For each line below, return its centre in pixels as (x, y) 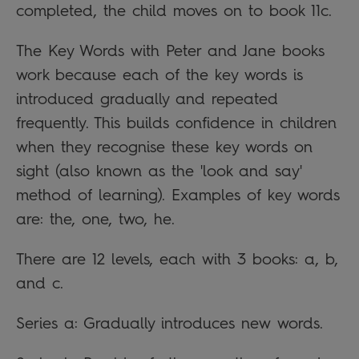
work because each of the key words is (159, 75)
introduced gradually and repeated (147, 99)
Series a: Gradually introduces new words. (169, 323)
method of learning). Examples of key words (178, 195)
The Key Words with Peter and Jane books (170, 51)
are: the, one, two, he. (95, 219)
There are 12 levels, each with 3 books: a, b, (177, 259)
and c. (40, 283)
